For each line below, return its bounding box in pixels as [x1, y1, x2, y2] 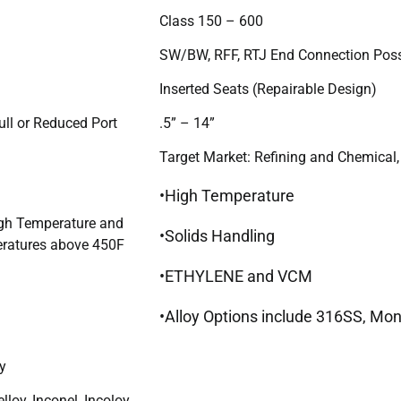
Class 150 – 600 [159, 12, 263, 30]
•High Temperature [159, 185, 294, 205]
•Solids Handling [159, 226, 275, 245]
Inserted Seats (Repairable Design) [159, 80, 377, 98]
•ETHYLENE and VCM [159, 266, 312, 286]
